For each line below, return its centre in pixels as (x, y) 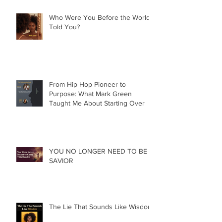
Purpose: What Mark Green (90, 109)
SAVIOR (61, 175)
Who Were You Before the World (100, 32)
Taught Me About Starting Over (97, 118)
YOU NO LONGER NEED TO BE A (101, 166)
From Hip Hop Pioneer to (87, 99)
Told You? (64, 42)
